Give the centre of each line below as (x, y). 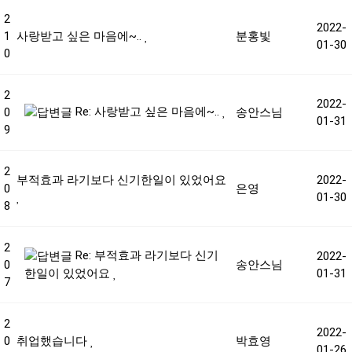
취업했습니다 (53, 341)
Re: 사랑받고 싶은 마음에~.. (147, 112)
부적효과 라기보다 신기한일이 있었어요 (121, 180)
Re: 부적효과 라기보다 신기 (145, 255)
